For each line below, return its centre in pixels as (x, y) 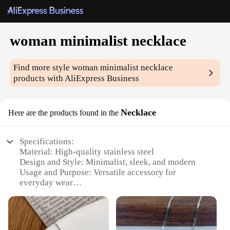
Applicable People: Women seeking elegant (99, 193)
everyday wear (46, 183)
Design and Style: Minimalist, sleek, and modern (108, 162)
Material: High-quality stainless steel (87, 152)
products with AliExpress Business (76, 79)
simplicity (38, 203)
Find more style (43, 68)
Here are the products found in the (63, 113)
